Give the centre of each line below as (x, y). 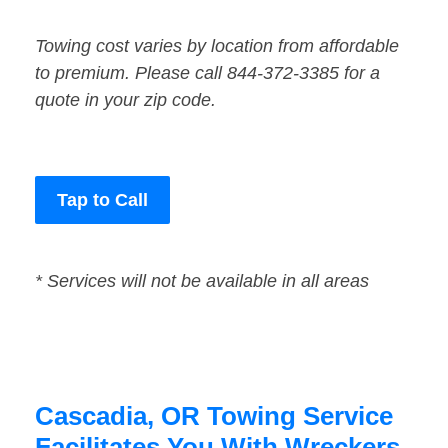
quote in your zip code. (125, 100)
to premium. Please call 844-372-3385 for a (207, 73)
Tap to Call (102, 200)
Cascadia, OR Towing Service (214, 416)
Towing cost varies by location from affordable (217, 46)
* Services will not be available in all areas (202, 281)
